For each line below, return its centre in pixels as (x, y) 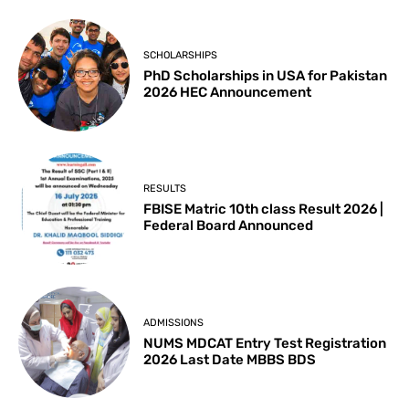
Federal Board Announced (229, 226)
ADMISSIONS (174, 322)
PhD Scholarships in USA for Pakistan (266, 75)
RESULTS (165, 189)
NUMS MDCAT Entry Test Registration (265, 343)
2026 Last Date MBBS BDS (230, 359)
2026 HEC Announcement (228, 92)
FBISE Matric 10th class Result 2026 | (264, 210)
